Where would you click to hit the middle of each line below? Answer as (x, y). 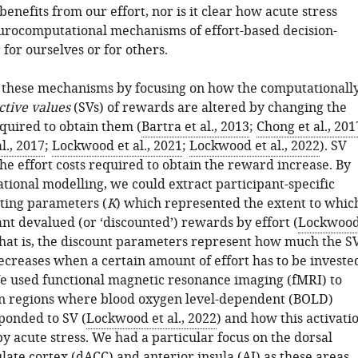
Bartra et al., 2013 (195, 127)
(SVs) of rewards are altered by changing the (208, 108)
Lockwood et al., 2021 (117, 146)
